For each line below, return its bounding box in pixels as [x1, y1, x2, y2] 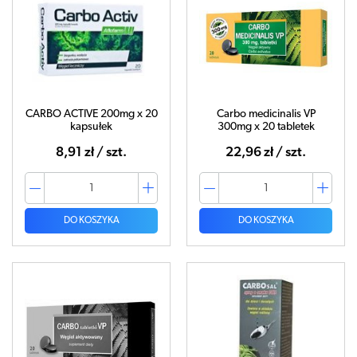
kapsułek [70, 121, 112, 133]
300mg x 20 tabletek [217, 121, 315, 133]
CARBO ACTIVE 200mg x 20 [25, 108, 158, 120]
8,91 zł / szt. [56, 146, 127, 159]
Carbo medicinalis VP [216, 108, 316, 120]
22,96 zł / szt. [226, 146, 306, 159]
